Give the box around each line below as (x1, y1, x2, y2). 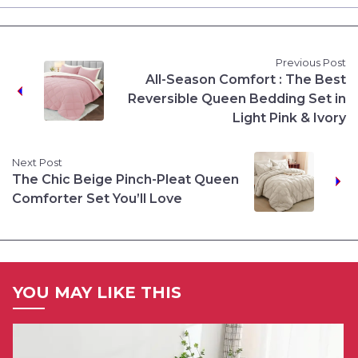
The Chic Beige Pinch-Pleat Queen (12, 172, 239, 188)
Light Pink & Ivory (233, 109, 346, 125)
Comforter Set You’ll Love (12, 191, 182, 207)
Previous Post (276, 55, 346, 69)
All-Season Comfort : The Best (145, 71, 346, 87)
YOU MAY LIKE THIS (13, 282, 181, 302)
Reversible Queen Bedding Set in (128, 90, 346, 106)
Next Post (12, 156, 62, 169)
